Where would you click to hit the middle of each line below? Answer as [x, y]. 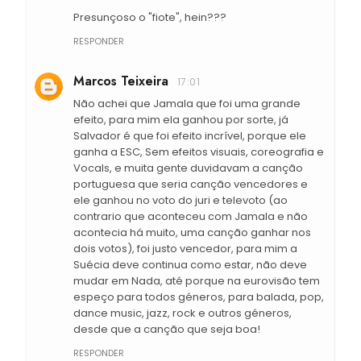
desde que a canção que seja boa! [167, 330]
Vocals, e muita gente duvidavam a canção [188, 168]
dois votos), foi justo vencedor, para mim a [185, 249]
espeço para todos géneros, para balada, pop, [199, 297]
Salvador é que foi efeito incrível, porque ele [190, 136]
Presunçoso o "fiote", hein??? [150, 18]
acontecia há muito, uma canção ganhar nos [192, 233]
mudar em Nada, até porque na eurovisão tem [197, 281]
